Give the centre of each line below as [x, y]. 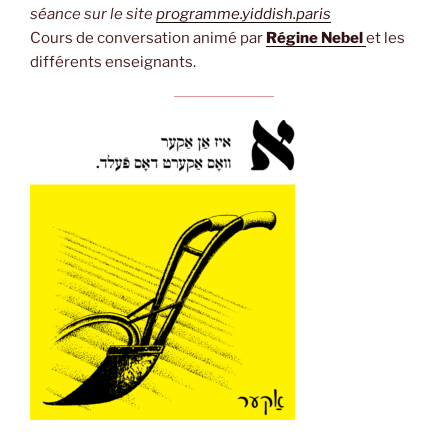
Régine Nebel [316, 37]
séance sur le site [93, 13]
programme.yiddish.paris [243, 13]
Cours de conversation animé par [148, 37]
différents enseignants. [113, 61]
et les [385, 37]
